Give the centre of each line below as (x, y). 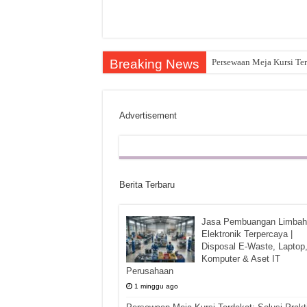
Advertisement (148, 115)
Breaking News (154, 64)
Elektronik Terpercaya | (247, 234)
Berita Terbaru (147, 185)
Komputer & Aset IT (241, 259)
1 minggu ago (156, 286)
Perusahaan (149, 271)
